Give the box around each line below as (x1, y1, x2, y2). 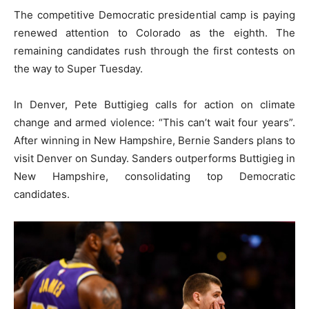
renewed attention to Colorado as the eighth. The (14, 26, 295, 39)
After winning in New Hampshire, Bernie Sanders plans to (14, 134, 295, 147)
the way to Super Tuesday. (14, 62, 143, 75)
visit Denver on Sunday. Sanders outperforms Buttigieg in (14, 152, 295, 165)
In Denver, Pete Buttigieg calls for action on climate (14, 98, 295, 111)
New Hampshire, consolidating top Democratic (14, 170, 295, 183)
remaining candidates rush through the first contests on (14, 44, 295, 57)
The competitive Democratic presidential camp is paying (14, 8, 295, 21)
